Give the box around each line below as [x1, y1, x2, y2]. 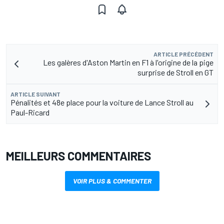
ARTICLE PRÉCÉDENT [153, 50, 213, 58]
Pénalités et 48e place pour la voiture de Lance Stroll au [10, 97, 193, 107]
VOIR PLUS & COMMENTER [72, 176, 151, 185]
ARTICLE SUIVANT [10, 90, 60, 98]
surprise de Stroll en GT [137, 67, 213, 77]
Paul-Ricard [10, 107, 49, 117]
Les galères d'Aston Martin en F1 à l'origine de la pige [43, 57, 213, 67]
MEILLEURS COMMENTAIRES [6, 148, 151, 163]
